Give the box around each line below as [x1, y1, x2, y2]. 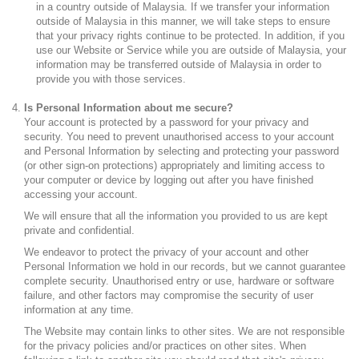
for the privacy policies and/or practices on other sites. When [24, 340, 306, 352]
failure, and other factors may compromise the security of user [24, 289, 313, 301]
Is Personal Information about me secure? [24, 102, 233, 114]
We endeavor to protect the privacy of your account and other [24, 246, 309, 258]
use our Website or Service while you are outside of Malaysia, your [36, 44, 346, 56]
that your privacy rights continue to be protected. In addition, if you [36, 30, 345, 42]
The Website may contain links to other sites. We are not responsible [24, 325, 345, 337]
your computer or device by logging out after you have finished [24, 174, 313, 186]
